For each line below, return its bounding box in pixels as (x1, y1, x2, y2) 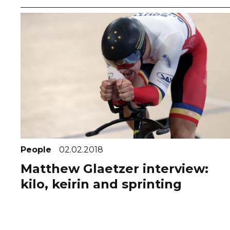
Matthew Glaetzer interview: (21, 161, 208, 176)
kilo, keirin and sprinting (21, 176, 182, 191)
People (21, 144, 54, 155)
